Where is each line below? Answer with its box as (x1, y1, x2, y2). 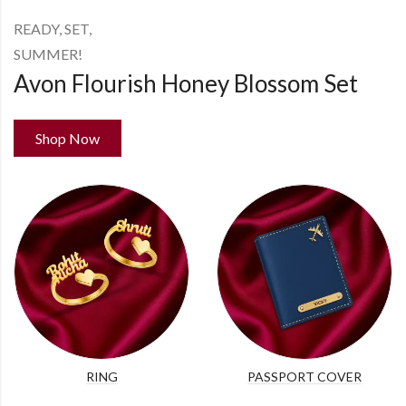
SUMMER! (14, 45, 82, 63)
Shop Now (35, 130, 100, 147)
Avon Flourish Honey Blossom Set (14, 69, 358, 98)
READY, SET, (14, 20, 92, 37)
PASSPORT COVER (247, 369, 362, 384)
